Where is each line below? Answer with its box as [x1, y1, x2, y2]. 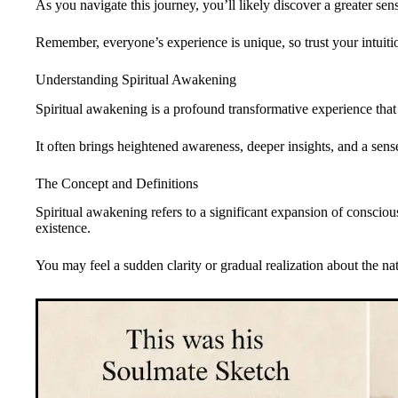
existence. [36, 220, 91, 236]
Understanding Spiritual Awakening [36, 71, 236, 87]
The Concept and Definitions [36, 175, 198, 191]
